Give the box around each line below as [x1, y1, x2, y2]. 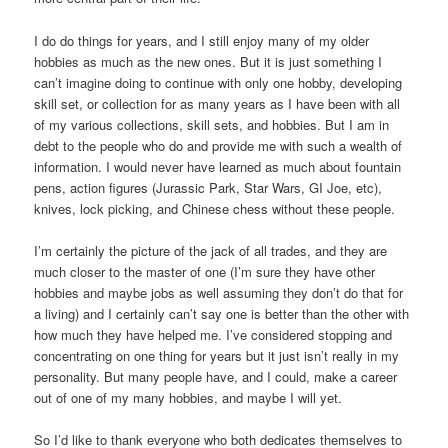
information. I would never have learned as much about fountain [34, 156, 402, 176]
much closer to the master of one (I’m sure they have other [34, 261, 376, 281]
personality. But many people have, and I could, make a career [34, 366, 398, 386]
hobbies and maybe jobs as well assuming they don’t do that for [34, 282, 404, 302]
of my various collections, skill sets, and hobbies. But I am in [34, 114, 390, 134]
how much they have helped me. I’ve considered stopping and [34, 324, 393, 344]
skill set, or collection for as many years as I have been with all [34, 93, 401, 113]
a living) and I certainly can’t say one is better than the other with [34, 303, 410, 323]
